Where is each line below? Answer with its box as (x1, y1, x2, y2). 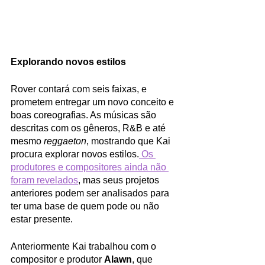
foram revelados (11, 174, 78, 185)
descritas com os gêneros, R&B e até (11, 122, 168, 133)
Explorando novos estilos (11, 56, 126, 67)
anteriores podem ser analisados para (11, 188, 172, 198)
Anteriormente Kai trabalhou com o (11, 241, 159, 251)
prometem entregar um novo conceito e (11, 96, 176, 107)
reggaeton (44, 135, 86, 146)
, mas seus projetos (78, 174, 161, 185)
